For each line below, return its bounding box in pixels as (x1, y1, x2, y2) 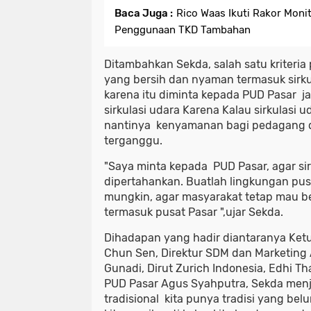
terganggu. (104, 133, 165, 147)
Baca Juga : (115, 6, 173, 19)
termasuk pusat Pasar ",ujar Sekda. (104, 205, 283, 219)
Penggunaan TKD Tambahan (115, 23, 251, 36)
